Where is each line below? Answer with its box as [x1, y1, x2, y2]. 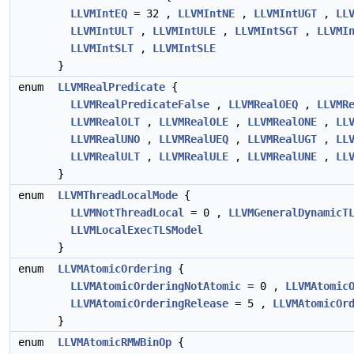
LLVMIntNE [178, 7, 235, 20]
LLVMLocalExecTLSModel [70, 224, 203, 236]
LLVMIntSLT [70, 42, 134, 55]
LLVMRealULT [70, 150, 140, 163]
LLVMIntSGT [235, 24, 298, 37]
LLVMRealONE [247, 115, 317, 128]
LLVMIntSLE [153, 42, 216, 55]
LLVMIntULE [153, 24, 216, 37]
